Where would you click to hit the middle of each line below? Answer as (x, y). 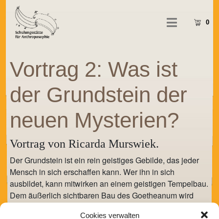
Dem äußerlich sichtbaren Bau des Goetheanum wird (102, 195)
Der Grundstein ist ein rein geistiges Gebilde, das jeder (104, 160)
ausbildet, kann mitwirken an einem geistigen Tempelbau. (109, 183)
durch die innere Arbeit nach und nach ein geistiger (98, 207)
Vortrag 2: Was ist (94, 69)
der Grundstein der (99, 94)
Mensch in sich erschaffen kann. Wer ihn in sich (92, 172)
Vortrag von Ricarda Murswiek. (84, 143)
